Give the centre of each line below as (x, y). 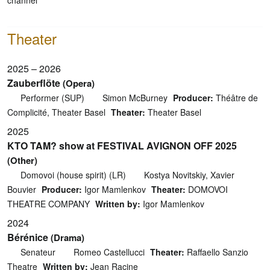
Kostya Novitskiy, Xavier (189, 174)
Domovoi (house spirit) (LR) (73, 174)
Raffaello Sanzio (216, 252)
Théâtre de (236, 97)
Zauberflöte (34, 83)
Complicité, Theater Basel (56, 112)
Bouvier (22, 189)
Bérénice (28, 237)
